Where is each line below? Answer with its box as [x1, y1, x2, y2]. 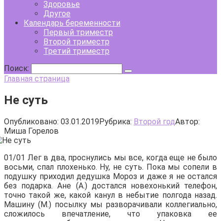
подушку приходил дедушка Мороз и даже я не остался [4, 171, 217, 181]
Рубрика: [99, 116, 132, 126]
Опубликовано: [4, 116, 59, 126]
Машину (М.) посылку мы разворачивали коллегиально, [4, 199, 217, 209]
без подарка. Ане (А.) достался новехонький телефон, [4, 181, 217, 190]
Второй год [134, 116, 175, 126]
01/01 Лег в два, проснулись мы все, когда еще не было [4, 152, 217, 162]
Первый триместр [43, 28, 113, 37]
